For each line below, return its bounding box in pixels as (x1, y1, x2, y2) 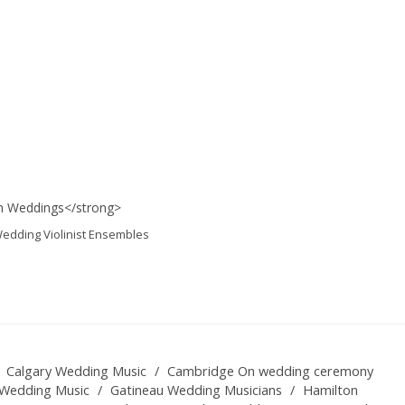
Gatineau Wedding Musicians (110, 381, 282, 400)
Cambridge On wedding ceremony (167, 363, 373, 381)
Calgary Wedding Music (6, 363, 146, 381)
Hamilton (303, 381, 358, 400)
